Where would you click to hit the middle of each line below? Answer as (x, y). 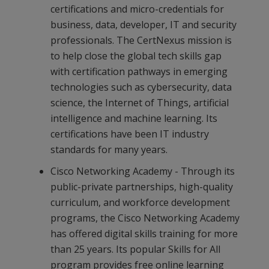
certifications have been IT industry (130, 134)
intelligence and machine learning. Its (134, 119)
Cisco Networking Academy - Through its (143, 171)
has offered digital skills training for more (144, 234)
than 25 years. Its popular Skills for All (136, 249)
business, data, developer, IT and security (144, 25)
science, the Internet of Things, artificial (140, 103)
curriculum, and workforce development (141, 203)
